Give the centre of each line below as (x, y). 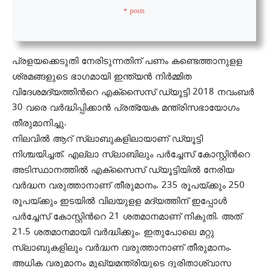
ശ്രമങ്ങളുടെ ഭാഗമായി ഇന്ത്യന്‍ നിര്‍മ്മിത (102, 77)
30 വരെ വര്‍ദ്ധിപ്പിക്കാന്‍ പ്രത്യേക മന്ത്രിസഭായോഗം (126, 108)
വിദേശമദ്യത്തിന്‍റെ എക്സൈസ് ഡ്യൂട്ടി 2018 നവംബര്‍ (133, 92)
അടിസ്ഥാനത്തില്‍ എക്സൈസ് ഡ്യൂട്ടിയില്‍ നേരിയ (123, 170)
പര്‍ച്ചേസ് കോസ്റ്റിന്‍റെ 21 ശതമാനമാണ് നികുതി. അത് (127, 217)
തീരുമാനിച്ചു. (39, 123)
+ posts (134, 11)
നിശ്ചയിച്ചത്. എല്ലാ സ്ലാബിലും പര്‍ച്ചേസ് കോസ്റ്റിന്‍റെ (131, 154)
